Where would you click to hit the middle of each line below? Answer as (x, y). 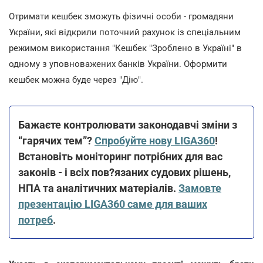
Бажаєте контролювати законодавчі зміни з (128, 124)
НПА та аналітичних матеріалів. (98, 188)
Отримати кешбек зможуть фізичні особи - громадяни (121, 16)
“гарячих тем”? (56, 140)
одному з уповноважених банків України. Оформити (118, 64)
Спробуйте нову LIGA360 (155, 140)
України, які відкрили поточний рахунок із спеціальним (125, 32)
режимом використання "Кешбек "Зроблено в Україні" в (125, 48)
